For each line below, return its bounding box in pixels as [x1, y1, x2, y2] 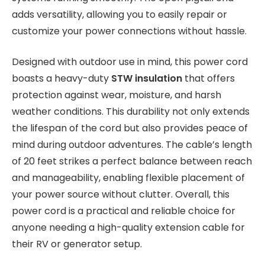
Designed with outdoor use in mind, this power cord [12, 55, 248, 69]
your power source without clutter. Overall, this [12, 188, 230, 202]
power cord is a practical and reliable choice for [12, 204, 235, 218]
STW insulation [111, 72, 182, 86]
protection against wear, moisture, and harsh [12, 88, 221, 102]
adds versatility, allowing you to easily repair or [12, 7, 227, 21]
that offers [182, 72, 235, 86]
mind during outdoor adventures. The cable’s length [12, 138, 252, 152]
